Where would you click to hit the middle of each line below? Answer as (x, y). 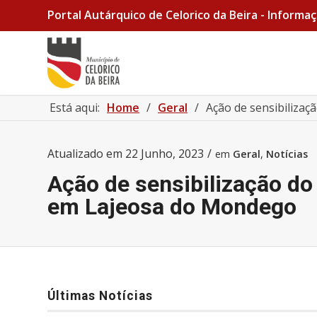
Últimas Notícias (100, 296)
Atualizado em (86, 154)
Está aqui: (75, 108)
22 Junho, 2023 (165, 154)
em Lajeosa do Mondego (172, 207)
